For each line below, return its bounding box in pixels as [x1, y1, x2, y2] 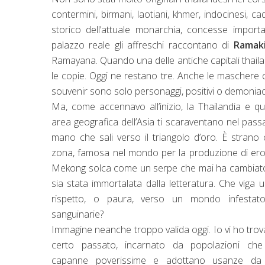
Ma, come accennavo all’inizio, [51, 100, 188, 114]
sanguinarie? [51, 208, 106, 221]
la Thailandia [187, 100, 241, 114]
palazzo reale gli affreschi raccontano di [51, 38, 234, 52]
